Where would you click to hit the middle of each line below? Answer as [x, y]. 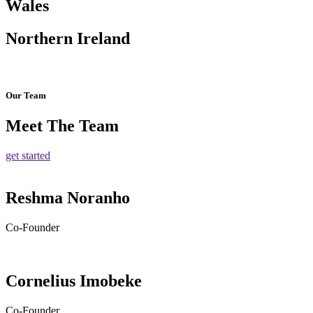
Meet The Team [62, 126]
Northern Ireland [68, 38]
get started [28, 156]
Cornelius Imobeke [74, 281]
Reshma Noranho [68, 197]
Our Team [26, 95]
